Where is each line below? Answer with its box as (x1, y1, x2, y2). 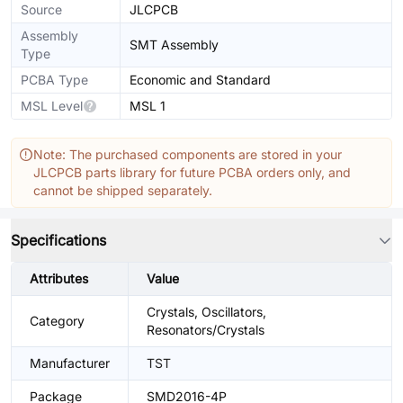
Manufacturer (30, 355, 110, 371)
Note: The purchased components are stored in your (33, 147, 342, 162)
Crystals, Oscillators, (147, 304, 266, 319)
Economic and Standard (130, 72, 271, 87)
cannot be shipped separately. (33, 183, 212, 198)
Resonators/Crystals (147, 322, 264, 337)
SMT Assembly (130, 37, 219, 52)
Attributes (30, 271, 88, 286)
